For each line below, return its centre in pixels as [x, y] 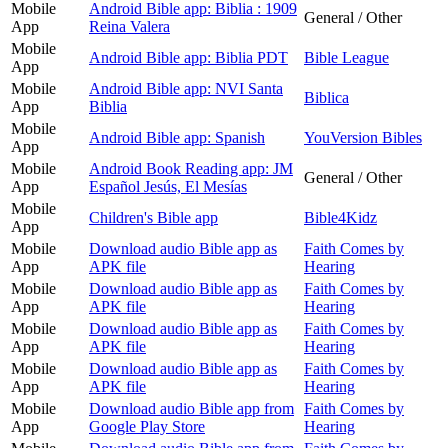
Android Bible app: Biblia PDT [188, 57]
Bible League [346, 57]
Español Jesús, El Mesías [168, 186]
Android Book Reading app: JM [191, 168]
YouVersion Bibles [363, 137]
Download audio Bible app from [191, 408]
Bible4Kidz [340, 217]
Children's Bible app [153, 217]
